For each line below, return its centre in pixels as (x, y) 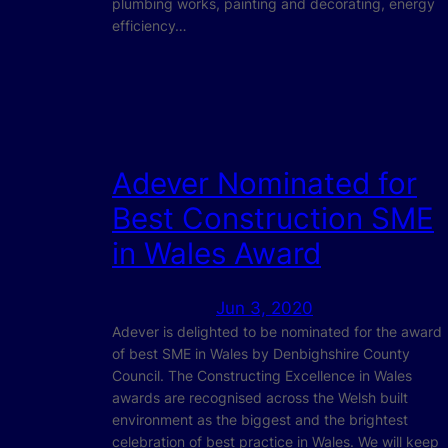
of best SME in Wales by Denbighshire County (261, 354)
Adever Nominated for (264, 182)
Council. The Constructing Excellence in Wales (262, 376)
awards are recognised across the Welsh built (260, 398)
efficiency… (149, 26)
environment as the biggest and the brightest (260, 420)
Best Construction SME (273, 217)
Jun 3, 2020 (264, 308)
